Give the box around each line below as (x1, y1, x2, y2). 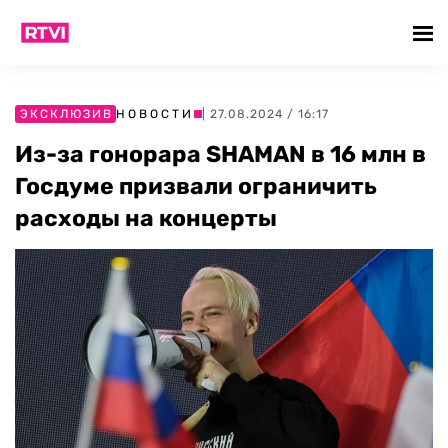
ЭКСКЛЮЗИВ (20, 107, 113, 121)
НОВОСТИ (116, 107, 194, 121)
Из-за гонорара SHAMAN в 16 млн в (15, 140, 426, 168)
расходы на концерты (15, 204, 277, 232)
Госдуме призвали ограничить (15, 172, 377, 200)
